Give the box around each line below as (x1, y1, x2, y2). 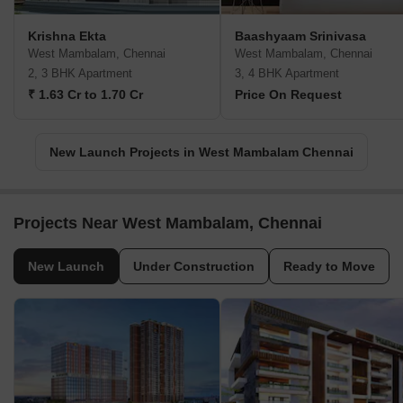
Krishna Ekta (28, 29, 106, 44)
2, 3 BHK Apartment (28, 67, 132, 81)
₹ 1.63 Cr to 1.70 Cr (28, 87, 143, 103)
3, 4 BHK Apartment (235, 67, 339, 81)
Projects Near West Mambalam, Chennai (13, 214, 322, 233)
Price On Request (235, 87, 342, 103)
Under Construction (133, 259, 255, 274)
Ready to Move (283, 259, 375, 274)
